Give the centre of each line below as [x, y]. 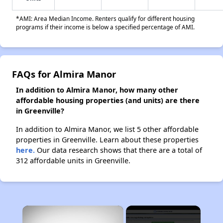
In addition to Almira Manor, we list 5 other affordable [107, 129]
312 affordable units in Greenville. [73, 161]
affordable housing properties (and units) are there [108, 100]
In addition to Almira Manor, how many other [97, 90]
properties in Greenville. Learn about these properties [107, 140]
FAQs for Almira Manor [64, 74]
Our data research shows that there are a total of [118, 150]
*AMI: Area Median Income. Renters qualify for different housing [105, 18]
